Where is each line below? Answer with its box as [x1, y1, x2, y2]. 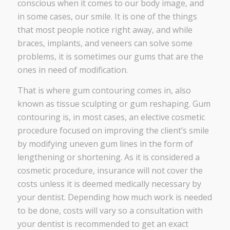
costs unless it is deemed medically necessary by [17, 178, 201, 189]
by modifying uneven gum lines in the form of [17, 138, 193, 149]
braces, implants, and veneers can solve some [17, 37, 193, 49]
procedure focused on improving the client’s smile [17, 124, 209, 136]
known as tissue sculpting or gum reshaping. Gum [17, 98, 210, 109]
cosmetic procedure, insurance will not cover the [17, 164, 203, 176]
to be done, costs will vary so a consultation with [17, 204, 203, 216]
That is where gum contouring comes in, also [17, 84, 191, 96]
